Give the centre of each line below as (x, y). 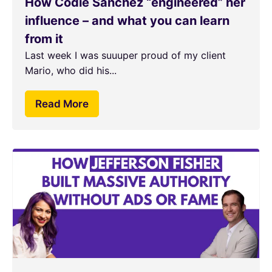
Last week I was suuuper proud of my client (125, 55)
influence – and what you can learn (127, 21)
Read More (62, 104)
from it (44, 39)
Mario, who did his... (71, 70)
